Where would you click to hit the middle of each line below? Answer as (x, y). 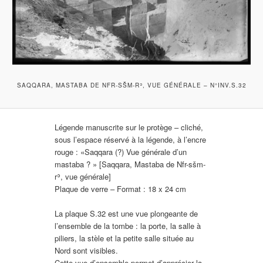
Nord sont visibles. (87, 250)
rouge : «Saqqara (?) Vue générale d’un (121, 151)
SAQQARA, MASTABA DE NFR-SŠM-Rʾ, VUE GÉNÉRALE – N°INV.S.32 (131, 85)
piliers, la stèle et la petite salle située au (124, 238)
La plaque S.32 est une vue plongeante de (127, 213)
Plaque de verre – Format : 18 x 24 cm (121, 188)
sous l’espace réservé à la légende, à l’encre (131, 139)
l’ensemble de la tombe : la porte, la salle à (128, 225)
